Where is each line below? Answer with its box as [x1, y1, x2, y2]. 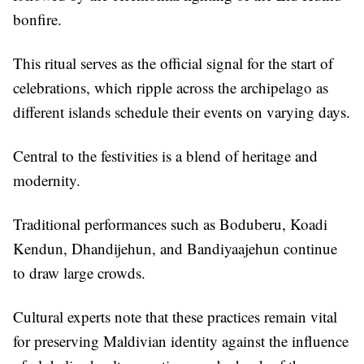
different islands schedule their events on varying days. [13, 102, 350, 123]
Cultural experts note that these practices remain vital [13, 306, 337, 327]
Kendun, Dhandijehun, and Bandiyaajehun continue [13, 238, 337, 259]
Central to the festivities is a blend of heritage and [13, 145, 318, 167]
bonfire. [13, 9, 62, 30]
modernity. [13, 170, 80, 191]
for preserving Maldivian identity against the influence [13, 331, 349, 352]
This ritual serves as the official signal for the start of [13, 53, 333, 74]
